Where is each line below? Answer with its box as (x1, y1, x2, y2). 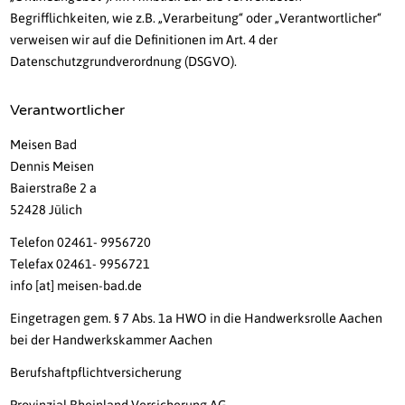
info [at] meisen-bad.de (10, 278, 143, 294)
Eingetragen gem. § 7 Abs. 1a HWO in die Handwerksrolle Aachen (10, 311, 383, 326)
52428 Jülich (10, 202, 83, 218)
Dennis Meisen (10, 159, 95, 174)
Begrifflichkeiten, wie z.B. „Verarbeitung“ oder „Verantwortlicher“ (10, 11, 382, 26)
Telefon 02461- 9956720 (10, 235, 152, 250)
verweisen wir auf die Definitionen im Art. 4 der (10, 33, 278, 48)
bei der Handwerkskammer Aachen (10, 333, 213, 348)
